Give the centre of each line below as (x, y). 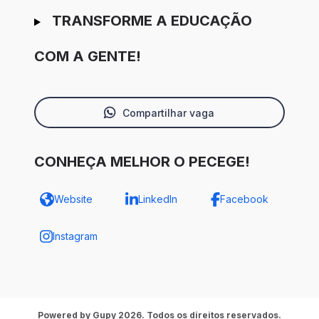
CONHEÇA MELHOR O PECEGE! (142, 162)
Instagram (75, 236)
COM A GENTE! (88, 57)
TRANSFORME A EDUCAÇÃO (152, 21)
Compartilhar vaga (168, 113)
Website (73, 199)
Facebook (244, 199)
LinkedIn (157, 199)
